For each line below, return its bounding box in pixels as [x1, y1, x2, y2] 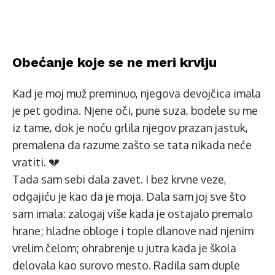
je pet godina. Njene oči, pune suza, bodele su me [12, 104, 258, 117]
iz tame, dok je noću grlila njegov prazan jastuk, [12, 121, 248, 134]
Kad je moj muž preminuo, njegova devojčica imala [12, 87, 261, 100]
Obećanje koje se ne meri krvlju [12, 55, 217, 70]
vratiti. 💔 [12, 155, 60, 169]
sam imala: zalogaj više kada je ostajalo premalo [12, 207, 253, 220]
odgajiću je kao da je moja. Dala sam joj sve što [12, 190, 246, 203]
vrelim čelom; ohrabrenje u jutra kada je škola [12, 241, 236, 255]
